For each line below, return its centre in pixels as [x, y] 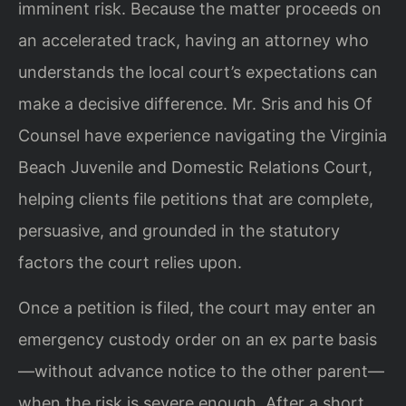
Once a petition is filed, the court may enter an [197, 307]
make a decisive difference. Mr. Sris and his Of [195, 104]
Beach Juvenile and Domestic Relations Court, [195, 168]
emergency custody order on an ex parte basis [198, 339]
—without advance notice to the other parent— [201, 371]
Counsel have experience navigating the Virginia [203, 136]
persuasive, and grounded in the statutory [179, 231]
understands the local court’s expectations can [198, 72]
